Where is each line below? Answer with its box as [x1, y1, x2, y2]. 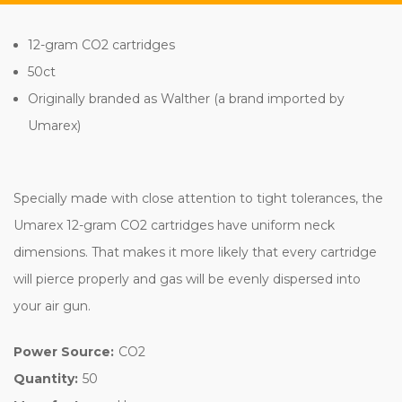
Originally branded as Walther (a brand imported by [28, 90, 345, 107]
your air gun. [13, 297, 91, 314]
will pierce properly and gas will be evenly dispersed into [13, 270, 361, 287]
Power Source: [13, 343, 114, 360]
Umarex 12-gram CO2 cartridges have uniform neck [13, 216, 335, 233]
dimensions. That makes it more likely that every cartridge [13, 243, 377, 260]
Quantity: [13, 370, 78, 387]
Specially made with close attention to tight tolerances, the [13, 189, 383, 206]
